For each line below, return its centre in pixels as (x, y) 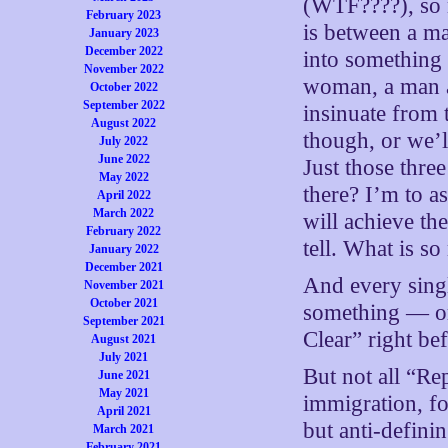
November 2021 (123, 285)
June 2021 (123, 375)
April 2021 (123, 411)
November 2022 (123, 69)
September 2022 (123, 105)
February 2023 (124, 15)
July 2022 (124, 141)
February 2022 (124, 231)
